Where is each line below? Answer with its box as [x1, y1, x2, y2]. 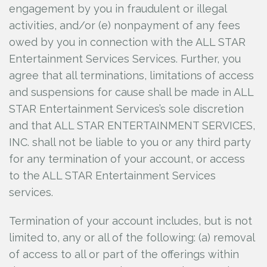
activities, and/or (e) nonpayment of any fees [9, 19, 240, 32]
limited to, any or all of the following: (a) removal [9, 231, 254, 244]
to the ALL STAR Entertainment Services [9, 169, 216, 182]
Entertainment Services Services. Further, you [9, 52, 241, 65]
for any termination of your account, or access [9, 153, 245, 165]
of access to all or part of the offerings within [9, 248, 239, 260]
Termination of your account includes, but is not [9, 215, 252, 227]
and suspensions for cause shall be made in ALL [9, 86, 253, 98]
